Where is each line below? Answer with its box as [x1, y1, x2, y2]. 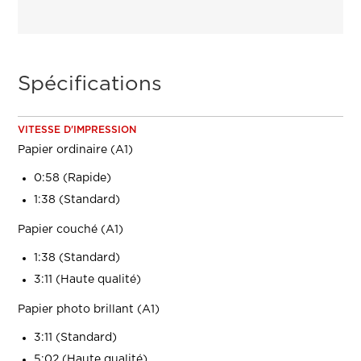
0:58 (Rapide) [34, 172, 112, 185]
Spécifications [18, 74, 163, 95]
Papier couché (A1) [18, 224, 124, 236]
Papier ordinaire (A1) [18, 144, 134, 156]
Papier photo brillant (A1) [18, 304, 160, 316]
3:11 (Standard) [34, 332, 118, 344]
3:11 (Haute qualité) [34, 274, 142, 286]
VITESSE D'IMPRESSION [18, 125, 137, 135]
